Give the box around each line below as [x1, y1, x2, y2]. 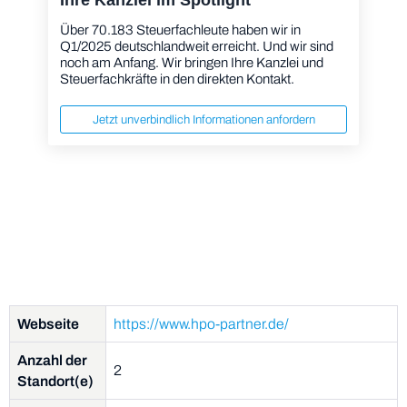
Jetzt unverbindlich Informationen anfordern [92, 112, 315, 126]
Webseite [17, 316, 79, 333]
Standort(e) [17, 373, 94, 390]
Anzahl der [17, 352, 87, 369]
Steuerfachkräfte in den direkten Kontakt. [59, 71, 294, 86]
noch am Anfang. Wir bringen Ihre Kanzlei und [59, 55, 323, 70]
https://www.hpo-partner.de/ [114, 316, 289, 333]
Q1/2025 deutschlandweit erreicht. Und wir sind [59, 38, 333, 54]
